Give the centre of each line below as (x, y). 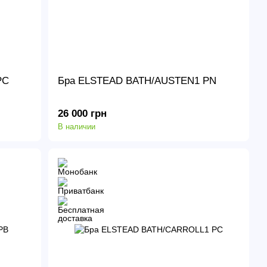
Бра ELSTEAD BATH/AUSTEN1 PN (137, 81)
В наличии (77, 126)
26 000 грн (83, 113)
